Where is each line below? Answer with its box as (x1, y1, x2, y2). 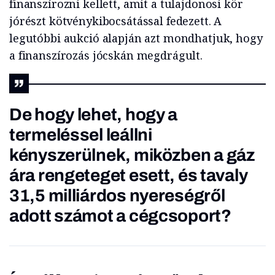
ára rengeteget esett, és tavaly (9, 166, 248, 185)
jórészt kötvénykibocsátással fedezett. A (9, 14, 222, 29)
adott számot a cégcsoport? (9, 206, 231, 226)
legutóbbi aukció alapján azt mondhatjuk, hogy (9, 31, 263, 46)
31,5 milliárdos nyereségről (9, 186, 225, 206)
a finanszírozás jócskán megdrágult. (9, 48, 203, 63)
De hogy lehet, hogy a (9, 105, 178, 125)
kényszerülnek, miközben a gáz (9, 145, 255, 165)
